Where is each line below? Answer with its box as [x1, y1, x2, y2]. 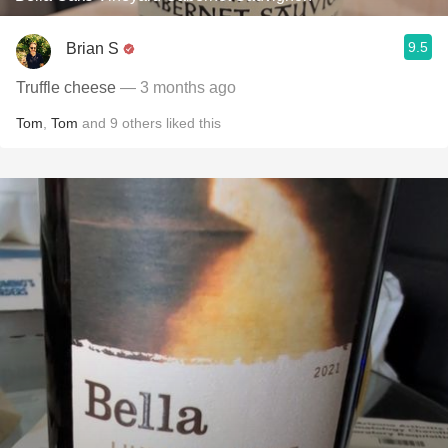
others [122, 115, 162, 131]
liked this [162, 115, 221, 131]
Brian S [66, 39, 119, 57]
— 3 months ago [116, 79, 236, 96]
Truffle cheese [16, 79, 116, 96]
